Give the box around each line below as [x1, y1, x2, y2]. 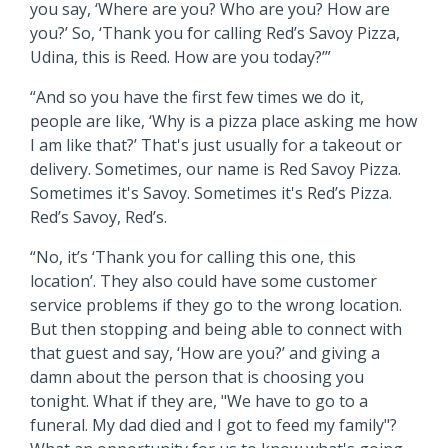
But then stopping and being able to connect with [30, 317, 402, 340]
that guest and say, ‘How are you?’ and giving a [30, 341, 380, 364]
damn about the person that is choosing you [30, 365, 364, 388]
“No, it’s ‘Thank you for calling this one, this [30, 245, 356, 268]
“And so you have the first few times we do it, [30, 85, 364, 108]
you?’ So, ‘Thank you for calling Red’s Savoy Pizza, [30, 21, 400, 44]
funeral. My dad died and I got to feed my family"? [30, 413, 397, 436]
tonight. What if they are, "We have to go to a [30, 389, 368, 412]
